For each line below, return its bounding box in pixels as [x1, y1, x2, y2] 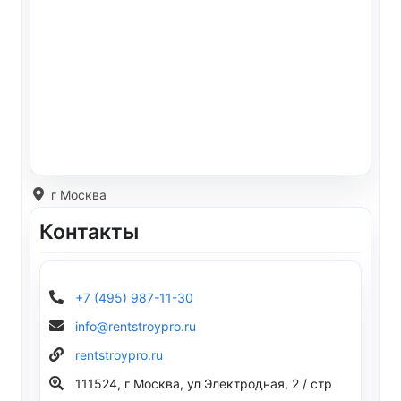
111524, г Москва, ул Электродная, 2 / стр [75, 376, 332, 391]
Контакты [39, 219, 139, 245]
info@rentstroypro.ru [75, 319, 196, 334]
